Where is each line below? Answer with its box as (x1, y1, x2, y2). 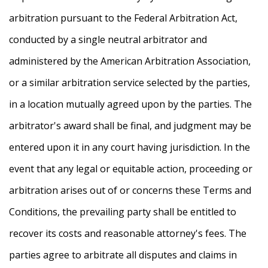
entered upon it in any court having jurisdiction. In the (9, 141, 250, 154)
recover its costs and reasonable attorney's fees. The (9, 227, 246, 240)
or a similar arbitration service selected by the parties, (9, 76, 250, 90)
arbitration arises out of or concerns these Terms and (9, 184, 251, 197)
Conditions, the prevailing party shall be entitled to (9, 205, 236, 219)
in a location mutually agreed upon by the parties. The (9, 98, 252, 111)
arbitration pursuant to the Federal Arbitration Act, (9, 11, 237, 25)
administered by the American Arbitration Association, (9, 54, 251, 68)
